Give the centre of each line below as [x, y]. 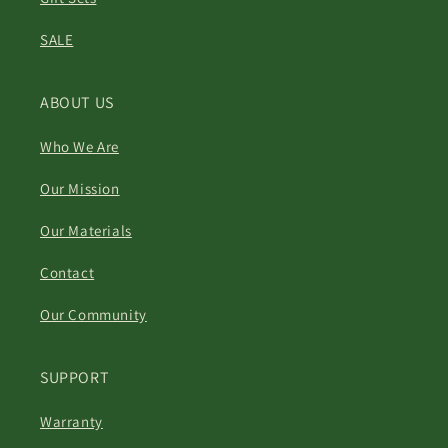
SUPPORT [75, 377]
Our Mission [80, 188]
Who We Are [79, 146]
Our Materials [86, 230]
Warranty [71, 421]
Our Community [93, 314]
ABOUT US [77, 102]
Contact [67, 272]
